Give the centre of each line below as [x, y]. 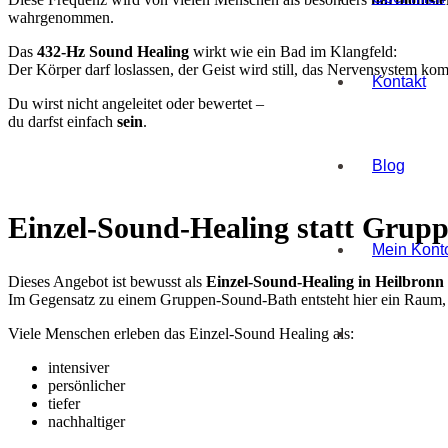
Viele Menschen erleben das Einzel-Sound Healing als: [181, 334]
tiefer [64, 404]
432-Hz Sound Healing [113, 51]
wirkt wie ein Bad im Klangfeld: [293, 51]
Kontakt [399, 81]
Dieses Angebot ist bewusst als [107, 282]
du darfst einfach [62, 121]
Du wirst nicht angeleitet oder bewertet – [136, 103]
